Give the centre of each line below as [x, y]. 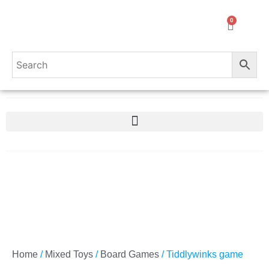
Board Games [130, 254]
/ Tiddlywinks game [201, 254]
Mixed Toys [69, 254]
